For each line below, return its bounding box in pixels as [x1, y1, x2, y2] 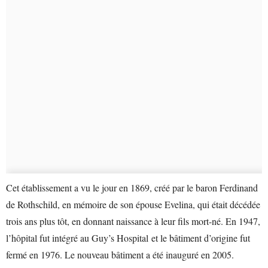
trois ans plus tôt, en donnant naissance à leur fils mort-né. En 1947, [6, 215, 260, 228]
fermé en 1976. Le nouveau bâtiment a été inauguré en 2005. [6, 248, 234, 261]
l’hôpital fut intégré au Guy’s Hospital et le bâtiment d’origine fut [6, 232, 250, 245]
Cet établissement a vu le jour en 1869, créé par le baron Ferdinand [6, 181, 258, 194]
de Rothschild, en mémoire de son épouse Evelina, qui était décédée [6, 198, 260, 211]
